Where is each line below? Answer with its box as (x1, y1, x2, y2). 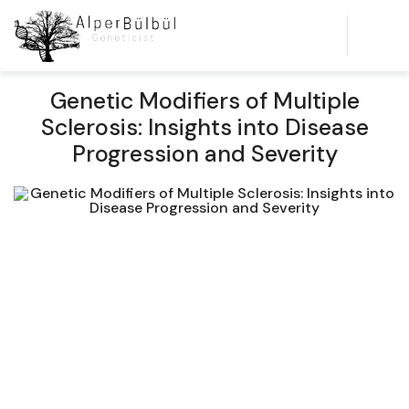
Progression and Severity (71, 139, 338, 169)
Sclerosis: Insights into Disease (40, 112, 369, 142)
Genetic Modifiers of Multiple (49, 86, 360, 116)
